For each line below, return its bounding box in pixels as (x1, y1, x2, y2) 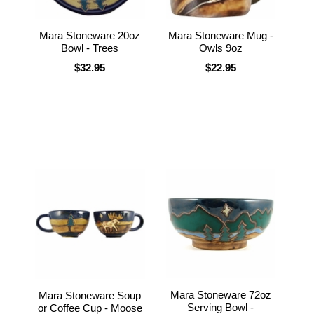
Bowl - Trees (61, 41, 119, 54)
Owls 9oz (198, 41, 243, 54)
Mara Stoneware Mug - (168, 29, 273, 41)
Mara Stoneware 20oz (39, 29, 141, 41)
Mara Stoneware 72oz (170, 288, 271, 301)
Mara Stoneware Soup (39, 289, 142, 301)
